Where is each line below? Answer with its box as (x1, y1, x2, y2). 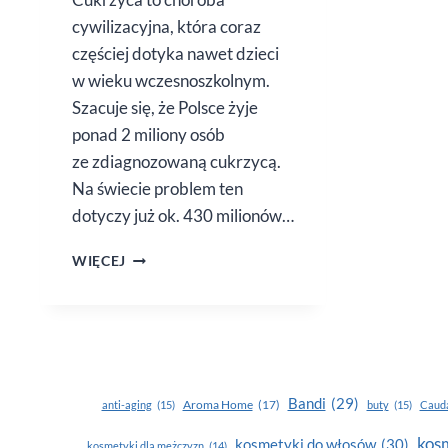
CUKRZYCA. (125, 247, 209, 264)
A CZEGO (125, 289, 190, 306)
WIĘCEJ (72, 253, 127, 270)
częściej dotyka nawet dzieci (72, 43, 279, 65)
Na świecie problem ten (72, 178, 243, 200)
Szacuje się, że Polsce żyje (72, 97, 258, 119)
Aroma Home (182, 397, 253, 413)
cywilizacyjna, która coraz (72, 16, 261, 38)
